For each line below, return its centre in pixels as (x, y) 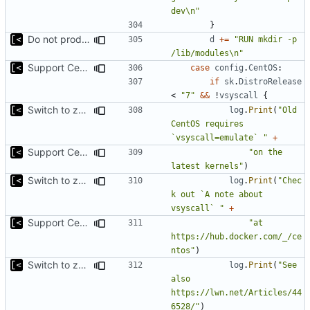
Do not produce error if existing (86, 39)
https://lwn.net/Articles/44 (236, 292)
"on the (265, 152)
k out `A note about (217, 194)
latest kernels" (207, 166)
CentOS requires (207, 124)
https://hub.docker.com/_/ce (236, 236)
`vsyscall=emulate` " (219, 137)
